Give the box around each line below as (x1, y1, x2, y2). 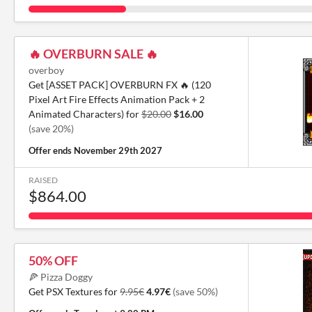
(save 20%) (29, 123, 74, 134)
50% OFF (29, 253, 78, 268)
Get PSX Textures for (29, 286, 120, 297)
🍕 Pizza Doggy (29, 271, 93, 283)
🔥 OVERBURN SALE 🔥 (29, 46, 158, 61)
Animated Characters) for (29, 108, 141, 120)
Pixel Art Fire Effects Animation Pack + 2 (29, 93, 205, 105)
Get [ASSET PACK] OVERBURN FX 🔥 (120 (29, 79, 211, 91)
